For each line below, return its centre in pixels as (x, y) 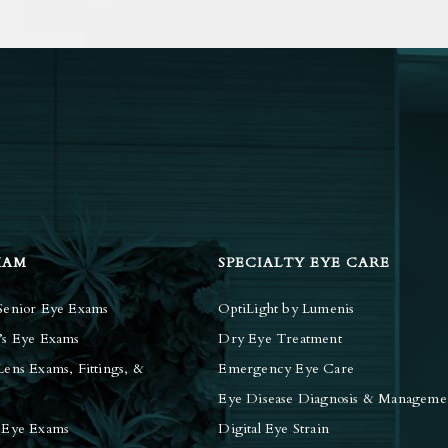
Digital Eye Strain (273, 429)
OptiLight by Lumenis (286, 309)
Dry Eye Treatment (280, 339)
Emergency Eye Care (286, 369)
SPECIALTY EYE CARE (304, 263)
